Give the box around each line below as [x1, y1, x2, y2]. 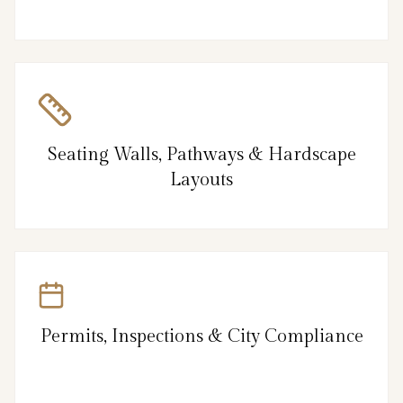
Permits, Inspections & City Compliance [40, 325, 363, 347]
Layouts [170, 168, 233, 191]
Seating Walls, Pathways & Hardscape [47, 143, 356, 166]
